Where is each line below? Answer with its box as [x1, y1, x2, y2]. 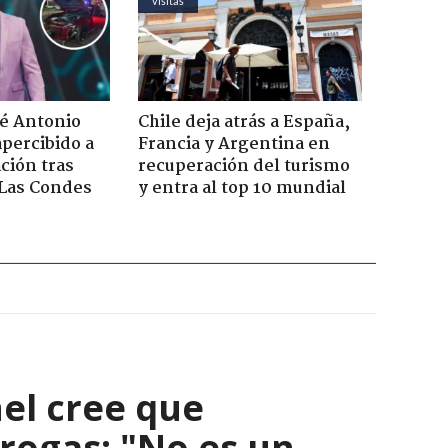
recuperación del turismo [137, 152, 350, 180]
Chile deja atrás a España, [137, 108, 350, 136]
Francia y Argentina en [137, 130, 330, 158]
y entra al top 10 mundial [137, 174, 346, 202]
